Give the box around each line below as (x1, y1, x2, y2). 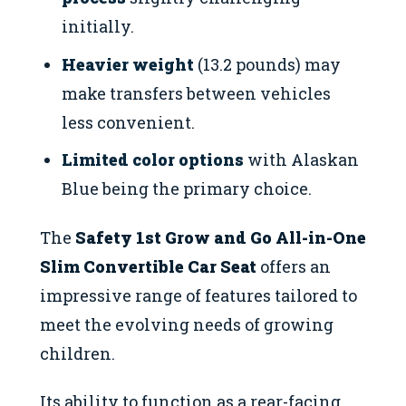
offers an (256, 256, 331, 278)
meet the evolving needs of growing (40, 314, 333, 336)
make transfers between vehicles (62, 82, 332, 104)
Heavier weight (62, 53, 195, 75)
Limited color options (62, 148, 245, 170)
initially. (62, 15, 135, 38)
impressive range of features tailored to (40, 285, 357, 307)
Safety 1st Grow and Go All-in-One (75, 227, 366, 249)
